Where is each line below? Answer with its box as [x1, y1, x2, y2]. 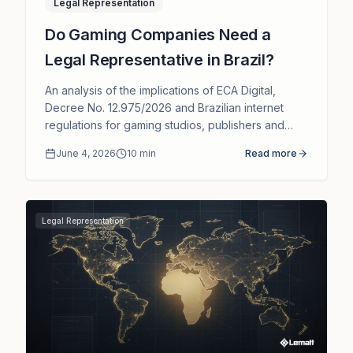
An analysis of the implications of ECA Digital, [45, 84, 276, 98]
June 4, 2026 [56, 147, 116, 160]
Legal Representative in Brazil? [45, 50, 274, 70]
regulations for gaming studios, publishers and [45, 118, 284, 132]
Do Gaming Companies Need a [45, 25, 271, 45]
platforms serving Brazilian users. [45, 136, 215, 150]
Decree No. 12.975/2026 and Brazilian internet [45, 101, 284, 115]
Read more [245, 147, 297, 160]
